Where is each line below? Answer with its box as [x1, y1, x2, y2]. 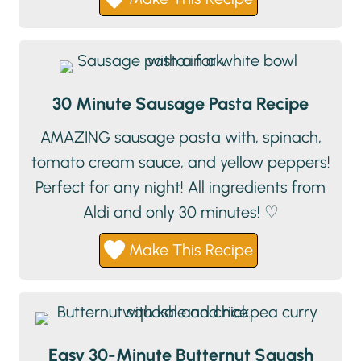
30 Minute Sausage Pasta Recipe [52, 93, 309, 114]
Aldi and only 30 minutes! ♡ [82, 202, 279, 222]
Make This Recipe [124, 240, 253, 260]
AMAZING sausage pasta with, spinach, [39, 127, 322, 147]
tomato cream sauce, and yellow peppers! [31, 152, 330, 172]
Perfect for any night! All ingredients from [35, 177, 326, 197]
